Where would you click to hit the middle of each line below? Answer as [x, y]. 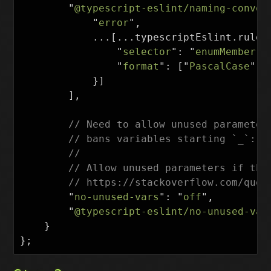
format [141, 66]
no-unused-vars [117, 197]
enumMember [226, 52]
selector [147, 52]
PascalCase [220, 66]
